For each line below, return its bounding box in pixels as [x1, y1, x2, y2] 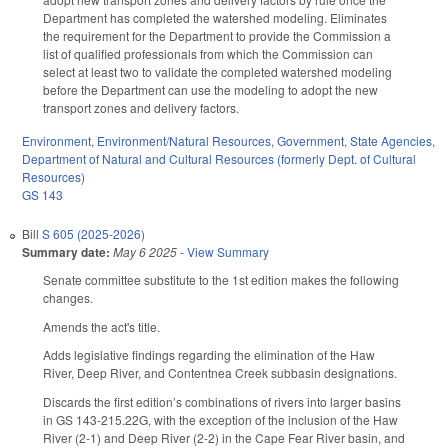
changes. [43, 288, 93, 306]
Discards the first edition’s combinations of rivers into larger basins [43, 393, 401, 411]
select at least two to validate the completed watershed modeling [43, 63, 392, 81]
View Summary [187, 242, 269, 260]
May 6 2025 [113, 242, 177, 260]
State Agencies [350, 131, 432, 149]
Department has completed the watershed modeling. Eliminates [43, 9, 387, 27]
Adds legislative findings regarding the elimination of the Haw [43, 346, 375, 364]
